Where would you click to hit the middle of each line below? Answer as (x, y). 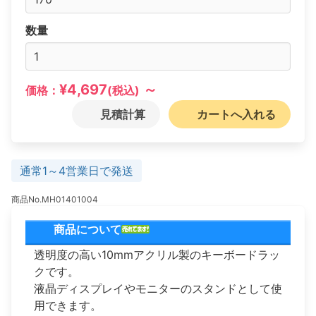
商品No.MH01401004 (55, 199)
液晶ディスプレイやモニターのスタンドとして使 (158, 288)
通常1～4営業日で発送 (77, 170)
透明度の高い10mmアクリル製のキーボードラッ (157, 254)
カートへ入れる (236, 114)
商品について (86, 229)
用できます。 (68, 305)
